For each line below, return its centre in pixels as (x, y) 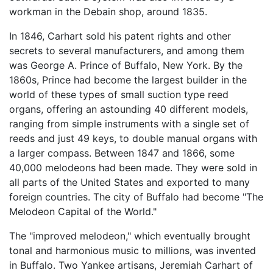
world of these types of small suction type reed (119, 95)
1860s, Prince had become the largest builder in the (128, 80)
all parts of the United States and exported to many (129, 183)
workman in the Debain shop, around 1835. (108, 12)
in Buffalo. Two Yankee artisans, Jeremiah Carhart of (131, 265)
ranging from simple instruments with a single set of (129, 124)
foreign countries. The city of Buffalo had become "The (136, 197)
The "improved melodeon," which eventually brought (130, 236)
